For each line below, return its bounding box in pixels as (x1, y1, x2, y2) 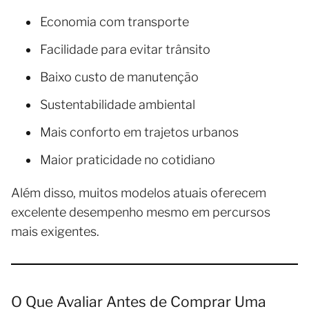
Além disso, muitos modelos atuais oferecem (11, 185, 266, 200)
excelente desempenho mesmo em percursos (11, 204, 270, 219)
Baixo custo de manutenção (40, 69, 199, 84)
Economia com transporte (40, 14, 189, 29)
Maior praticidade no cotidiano (40, 152, 215, 167)
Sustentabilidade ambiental (40, 97, 195, 112)
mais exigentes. (11, 223, 99, 239)
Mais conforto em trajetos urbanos (40, 124, 239, 139)
